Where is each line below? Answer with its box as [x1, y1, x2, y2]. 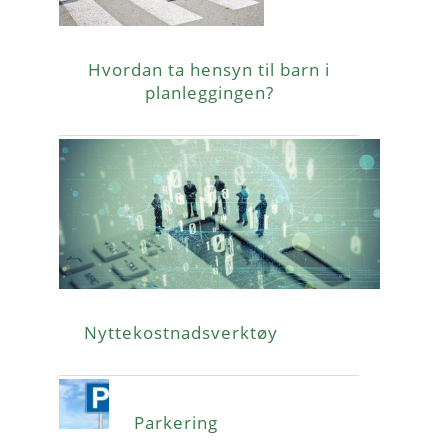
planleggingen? [144, 81, 274, 104]
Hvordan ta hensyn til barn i [88, 58, 330, 81]
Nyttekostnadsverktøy [84, 321, 278, 344]
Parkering [134, 411, 218, 434]
